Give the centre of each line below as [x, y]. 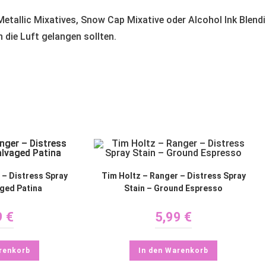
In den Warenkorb [173, 251]
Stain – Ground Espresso [173, 189]
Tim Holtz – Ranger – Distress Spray [173, 176]
